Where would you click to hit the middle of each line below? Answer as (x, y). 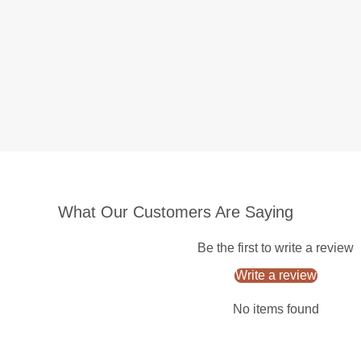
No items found (276, 309)
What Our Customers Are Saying (176, 212)
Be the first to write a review (276, 247)
